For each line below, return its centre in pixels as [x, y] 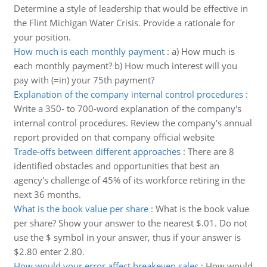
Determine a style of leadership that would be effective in [131, 8]
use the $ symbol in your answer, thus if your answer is [127, 237]
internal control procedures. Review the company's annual [133, 123]
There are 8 [211, 151]
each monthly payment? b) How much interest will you [125, 66]
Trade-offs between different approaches [97, 151]
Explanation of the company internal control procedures [128, 94]
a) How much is [203, 51]
